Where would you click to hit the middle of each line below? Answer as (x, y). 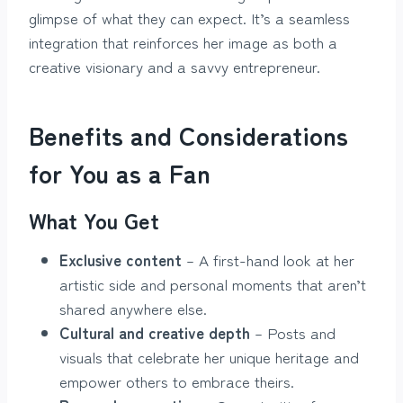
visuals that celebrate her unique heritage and (209, 356)
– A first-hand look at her (268, 259)
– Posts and (293, 332)
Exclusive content (121, 259)
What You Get (94, 219)
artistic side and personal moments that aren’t (213, 283)
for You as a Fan (120, 172)
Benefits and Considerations (188, 134)
